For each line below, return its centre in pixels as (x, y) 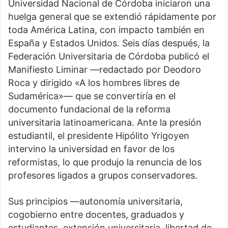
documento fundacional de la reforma (89, 109)
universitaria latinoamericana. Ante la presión (105, 123)
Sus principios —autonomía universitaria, (95, 202)
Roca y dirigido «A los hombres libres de (94, 83)
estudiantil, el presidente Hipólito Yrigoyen (99, 136)
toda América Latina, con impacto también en (106, 30)
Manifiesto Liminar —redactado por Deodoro (105, 70)
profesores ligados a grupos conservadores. (103, 176)
